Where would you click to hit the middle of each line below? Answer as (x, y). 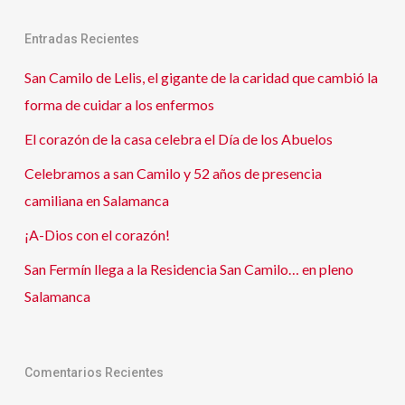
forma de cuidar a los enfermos (119, 105)
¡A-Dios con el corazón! (97, 235)
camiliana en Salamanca (96, 201)
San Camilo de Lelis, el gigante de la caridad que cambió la (201, 78)
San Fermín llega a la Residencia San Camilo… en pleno (188, 269)
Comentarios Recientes (94, 373)
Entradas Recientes (81, 39)
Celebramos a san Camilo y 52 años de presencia (173, 174)
